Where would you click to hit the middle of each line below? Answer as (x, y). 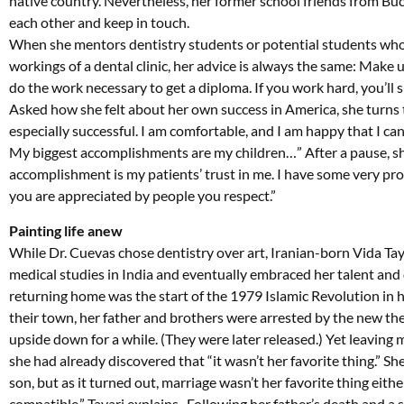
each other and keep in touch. (99, 23)
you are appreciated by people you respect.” (142, 196)
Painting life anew (66, 230)
